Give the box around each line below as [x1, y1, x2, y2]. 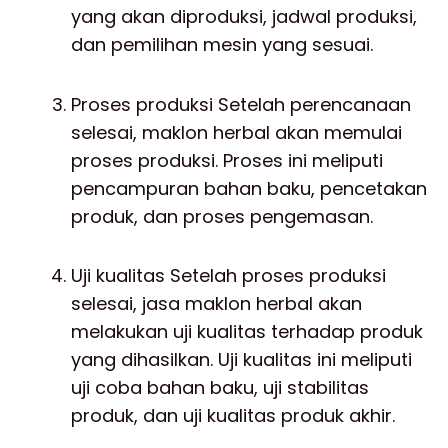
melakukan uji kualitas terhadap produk [71, 319, 423, 344]
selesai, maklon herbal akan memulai [71, 119, 402, 145]
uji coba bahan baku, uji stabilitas [71, 375, 369, 400]
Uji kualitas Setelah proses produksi [71, 263, 386, 288]
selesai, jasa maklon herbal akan [71, 291, 362, 316]
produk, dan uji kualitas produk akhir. [71, 403, 395, 428]
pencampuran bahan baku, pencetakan [71, 175, 427, 201]
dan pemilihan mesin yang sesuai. [71, 32, 373, 57]
